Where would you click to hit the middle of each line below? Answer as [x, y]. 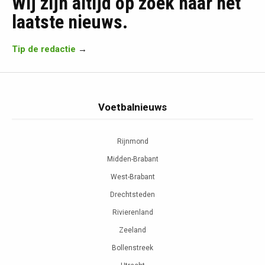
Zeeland [132, 230]
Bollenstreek [132, 248]
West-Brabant [132, 177]
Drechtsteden [132, 194]
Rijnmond [132, 141]
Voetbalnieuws [132, 107]
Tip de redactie [44, 49]
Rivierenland [132, 212]
